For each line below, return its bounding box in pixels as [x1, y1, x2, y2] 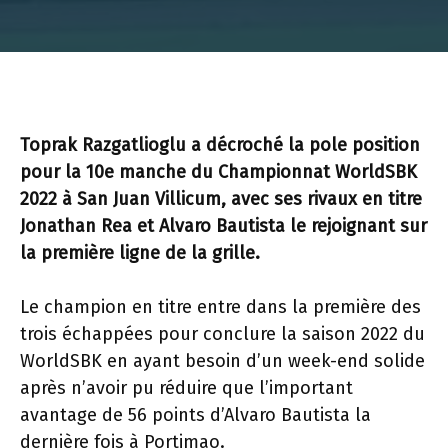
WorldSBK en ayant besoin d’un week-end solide [20, 350, 425, 372]
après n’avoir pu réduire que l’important [20, 377, 353, 399]
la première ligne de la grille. [20, 242, 260, 264]
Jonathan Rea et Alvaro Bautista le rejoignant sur [20, 215, 427, 237]
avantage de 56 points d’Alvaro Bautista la [20, 404, 371, 426]
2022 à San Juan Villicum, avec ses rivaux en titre [20, 188, 422, 210]
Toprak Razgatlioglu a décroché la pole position [20, 134, 420, 156]
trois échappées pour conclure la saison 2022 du [20, 323, 425, 345]
